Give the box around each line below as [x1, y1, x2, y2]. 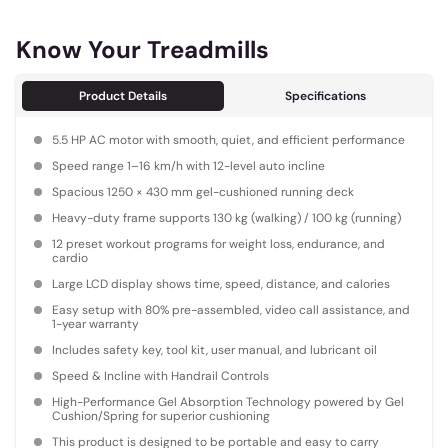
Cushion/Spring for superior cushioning [52, 407, 270, 424]
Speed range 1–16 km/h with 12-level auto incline [52, 157, 325, 174]
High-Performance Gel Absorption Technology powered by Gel [52, 393, 404, 410]
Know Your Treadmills [16, 33, 269, 65]
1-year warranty [52, 315, 139, 332]
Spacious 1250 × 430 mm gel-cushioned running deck [52, 183, 354, 200]
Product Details [79, 87, 167, 104]
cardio [52, 249, 88, 266]
